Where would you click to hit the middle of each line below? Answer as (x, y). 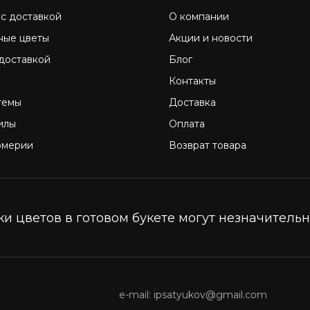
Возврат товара (208, 145)
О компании (199, 17)
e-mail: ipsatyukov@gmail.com (193, 295)
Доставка (192, 102)
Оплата (187, 124)
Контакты (192, 81)
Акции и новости (211, 38)
